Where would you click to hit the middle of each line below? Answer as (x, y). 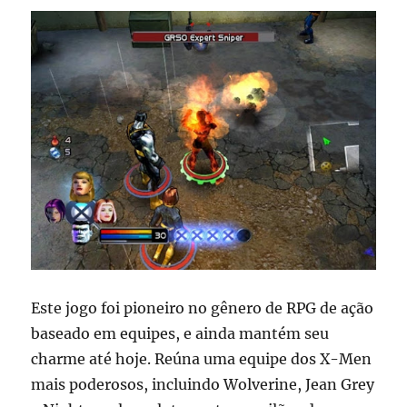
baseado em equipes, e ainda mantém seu (180, 333)
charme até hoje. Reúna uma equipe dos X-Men (202, 358)
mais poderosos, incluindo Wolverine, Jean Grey (203, 384)
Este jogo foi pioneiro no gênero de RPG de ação (203, 308)
